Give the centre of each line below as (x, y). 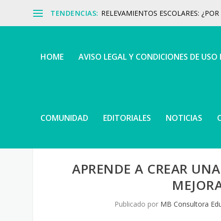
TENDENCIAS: (74, 13)
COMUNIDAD (65, 118)
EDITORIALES (127, 118)
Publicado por (138, 204)
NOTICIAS (184, 118)
